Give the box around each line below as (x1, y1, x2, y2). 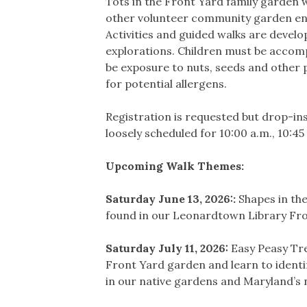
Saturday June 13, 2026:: (106, 191, 238, 206)
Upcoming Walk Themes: (106, 158, 244, 173)
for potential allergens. (106, 76, 227, 90)
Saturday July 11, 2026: (106, 241, 231, 255)
